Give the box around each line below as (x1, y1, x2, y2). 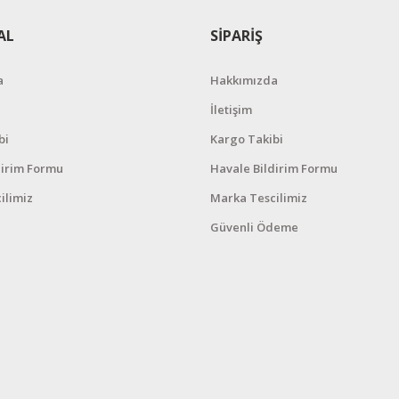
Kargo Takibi (209, 131, 283, 148)
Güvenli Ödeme (209, 219, 298, 236)
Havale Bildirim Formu (209, 160, 338, 177)
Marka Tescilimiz (209, 190, 307, 207)
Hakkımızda (209, 72, 278, 89)
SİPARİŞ (209, 26, 263, 46)
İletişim (209, 102, 252, 118)
